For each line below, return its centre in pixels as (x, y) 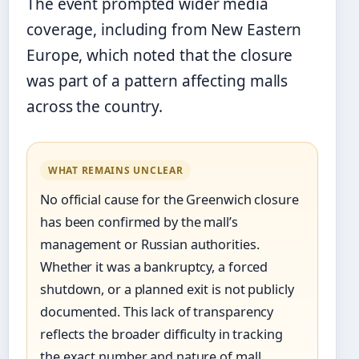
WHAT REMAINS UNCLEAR (116, 170)
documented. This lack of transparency (157, 311)
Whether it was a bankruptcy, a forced (154, 266)
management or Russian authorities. (150, 244)
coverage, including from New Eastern (164, 29)
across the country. (95, 106)
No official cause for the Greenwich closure (169, 199)
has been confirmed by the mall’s (139, 222)
